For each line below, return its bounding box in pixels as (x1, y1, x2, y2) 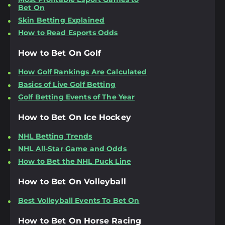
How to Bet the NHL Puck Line (18, 156, 131, 166)
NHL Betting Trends (18, 131, 92, 141)
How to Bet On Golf (18, 48, 101, 58)
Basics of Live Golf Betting (18, 79, 116, 89)
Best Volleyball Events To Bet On (18, 195, 140, 205)
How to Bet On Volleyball (18, 177, 126, 187)
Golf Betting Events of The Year (18, 92, 135, 101)
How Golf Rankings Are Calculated (18, 67, 147, 76)
